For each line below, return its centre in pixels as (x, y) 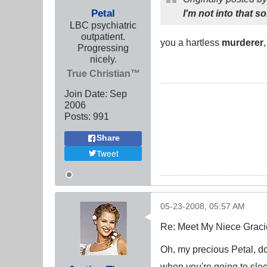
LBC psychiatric (103, 25)
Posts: (77, 116)
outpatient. (103, 36)
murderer (243, 42)
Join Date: (86, 93)
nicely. (103, 59)
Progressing (103, 47)
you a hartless (191, 42)
